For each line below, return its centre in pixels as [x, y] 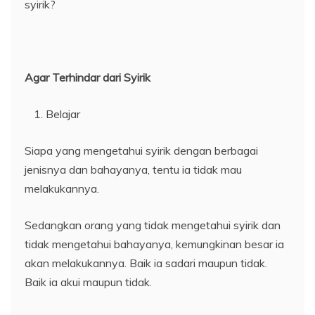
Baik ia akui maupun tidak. [88, 282]
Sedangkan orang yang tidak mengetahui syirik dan [153, 225]
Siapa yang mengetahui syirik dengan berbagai [141, 151]
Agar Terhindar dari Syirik [88, 78]
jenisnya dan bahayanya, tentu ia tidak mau [133, 170]
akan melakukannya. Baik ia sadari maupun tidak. [146, 263]
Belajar [63, 114]
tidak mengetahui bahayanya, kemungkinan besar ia [154, 244]
